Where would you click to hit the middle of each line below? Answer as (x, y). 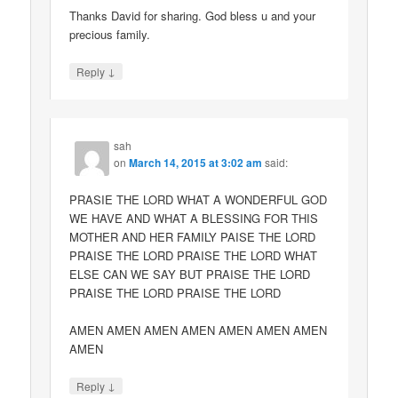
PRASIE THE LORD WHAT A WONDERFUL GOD (199, 200)
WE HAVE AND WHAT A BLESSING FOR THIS (194, 219)
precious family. (110, 34)
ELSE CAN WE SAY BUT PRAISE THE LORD (190, 275)
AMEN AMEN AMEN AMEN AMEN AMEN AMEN (199, 330)
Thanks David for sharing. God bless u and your (193, 15)
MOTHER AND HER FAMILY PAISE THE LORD (193, 237)
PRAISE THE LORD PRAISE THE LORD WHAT (194, 256)
